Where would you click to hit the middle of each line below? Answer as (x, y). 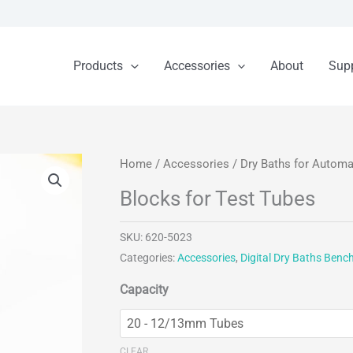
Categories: (149, 258)
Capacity (144, 290)
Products (98, 66)
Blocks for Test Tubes (217, 198)
